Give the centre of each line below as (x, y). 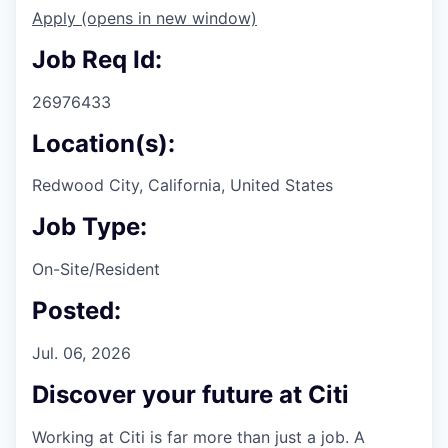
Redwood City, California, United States (182, 185)
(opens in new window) (169, 17)
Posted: (76, 311)
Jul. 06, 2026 (81, 353)
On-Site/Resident (96, 269)
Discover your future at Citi (190, 394)
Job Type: (89, 227)
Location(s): (103, 143)
